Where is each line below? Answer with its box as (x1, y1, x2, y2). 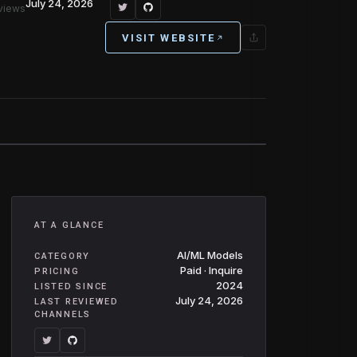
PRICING (34, 266, 80, 277)
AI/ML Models (177, 249, 243, 261)
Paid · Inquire (180, 264, 243, 277)
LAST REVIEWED (34, 296, 119, 307)
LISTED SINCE (34, 281, 108, 292)
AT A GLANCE (34, 220, 104, 230)
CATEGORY (34, 251, 91, 261)
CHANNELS (34, 309, 92, 320)
